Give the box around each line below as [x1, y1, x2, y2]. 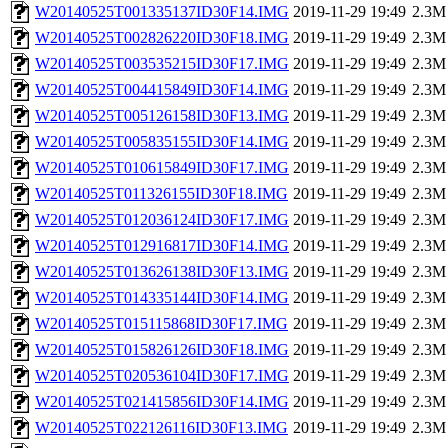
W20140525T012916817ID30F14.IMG [35, 237, 289, 255]
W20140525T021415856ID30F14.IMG [35, 393, 289, 411]
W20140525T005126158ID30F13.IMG [35, 107, 289, 125]
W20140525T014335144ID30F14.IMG [35, 289, 289, 307]
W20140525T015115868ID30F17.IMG [35, 315, 288, 333]
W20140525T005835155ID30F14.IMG [35, 133, 289, 151]
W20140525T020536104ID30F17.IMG [35, 367, 289, 385]
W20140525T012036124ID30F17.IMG [35, 211, 289, 229]
